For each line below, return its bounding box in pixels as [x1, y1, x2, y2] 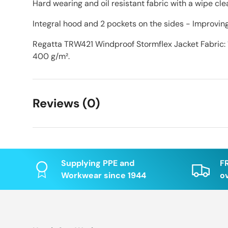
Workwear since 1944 [61, 170, 146, 181]
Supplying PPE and [61, 158, 134, 169]
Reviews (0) [33, 96, 100, 111]
